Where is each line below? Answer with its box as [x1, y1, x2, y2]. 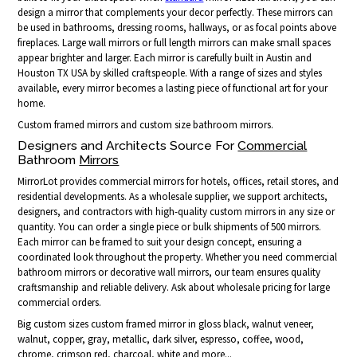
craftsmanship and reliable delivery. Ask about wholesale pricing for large [18, 280, 331, 295]
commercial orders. [18, 296, 102, 310]
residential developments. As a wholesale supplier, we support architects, [18, 190, 328, 204]
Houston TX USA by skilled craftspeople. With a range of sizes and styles [18, 66, 323, 80]
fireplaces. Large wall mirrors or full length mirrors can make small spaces [18, 36, 331, 50]
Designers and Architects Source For [18, 138, 238, 154]
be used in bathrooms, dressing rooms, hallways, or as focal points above [18, 21, 337, 35]
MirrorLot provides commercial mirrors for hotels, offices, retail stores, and [18, 175, 339, 189]
